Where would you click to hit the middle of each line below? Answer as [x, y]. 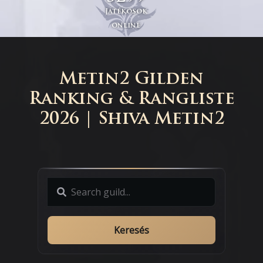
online [126, 26]
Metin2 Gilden [131, 80]
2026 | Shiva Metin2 [131, 120]
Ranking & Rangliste [131, 100]
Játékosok [126, 12]
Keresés [131, 230]
